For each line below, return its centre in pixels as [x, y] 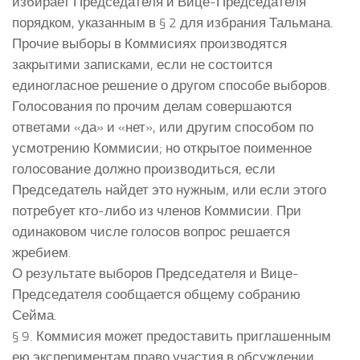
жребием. [42, 252]
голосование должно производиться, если [144, 168]
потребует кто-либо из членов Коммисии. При [157, 210]
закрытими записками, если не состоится [142, 64]
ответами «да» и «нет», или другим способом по [163, 127]
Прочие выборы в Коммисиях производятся [149, 43]
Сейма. [35, 315]
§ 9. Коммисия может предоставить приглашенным [172, 335]
